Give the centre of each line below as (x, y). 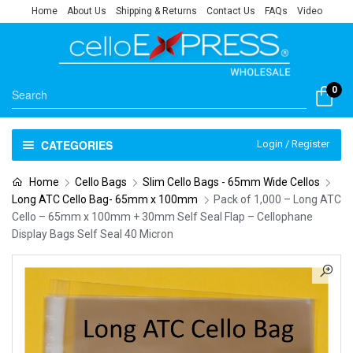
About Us (86, 11)
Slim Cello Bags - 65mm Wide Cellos (231, 182)
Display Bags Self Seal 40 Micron (93, 234)
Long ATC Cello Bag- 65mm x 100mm (105, 199)
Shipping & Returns (156, 11)
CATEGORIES (76, 145)
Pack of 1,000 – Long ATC (277, 199)
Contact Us (230, 11)
